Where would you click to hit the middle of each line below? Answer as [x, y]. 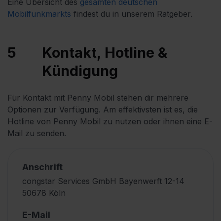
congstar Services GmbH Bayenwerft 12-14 [103, 181]
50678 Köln [44, 193]
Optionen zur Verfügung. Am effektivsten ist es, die [103, 110]
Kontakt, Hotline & [104, 53]
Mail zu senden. [37, 133]
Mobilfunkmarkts [39, 14]
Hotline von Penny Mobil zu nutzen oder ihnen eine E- [110, 122]
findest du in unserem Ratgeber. [132, 14]
